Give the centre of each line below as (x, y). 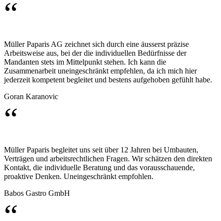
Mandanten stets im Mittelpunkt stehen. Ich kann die (85, 62)
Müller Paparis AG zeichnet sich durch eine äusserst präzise (96, 44)
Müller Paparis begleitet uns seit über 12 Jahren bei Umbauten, (101, 150)
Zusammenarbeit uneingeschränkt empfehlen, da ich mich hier (100, 71)
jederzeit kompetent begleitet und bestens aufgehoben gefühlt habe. (108, 80)
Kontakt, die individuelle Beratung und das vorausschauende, (99, 168)
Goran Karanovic (31, 97)
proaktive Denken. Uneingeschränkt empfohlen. (79, 177)
